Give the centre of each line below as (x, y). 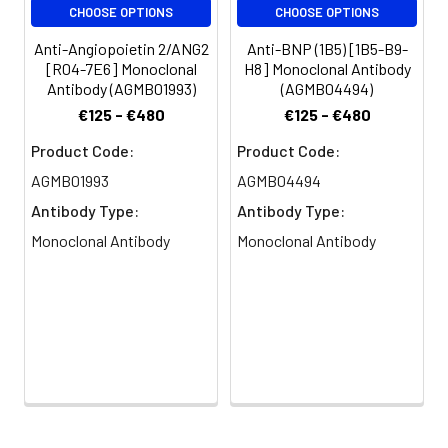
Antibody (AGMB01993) (121, 88)
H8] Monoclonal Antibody (327, 68)
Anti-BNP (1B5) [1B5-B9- (327, 48)
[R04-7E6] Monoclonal (121, 68)
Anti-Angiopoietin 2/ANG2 (121, 48)
